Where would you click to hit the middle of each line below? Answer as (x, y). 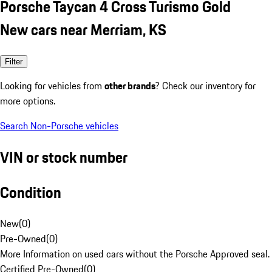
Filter (14, 61)
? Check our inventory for (206, 85)
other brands (130, 85)
